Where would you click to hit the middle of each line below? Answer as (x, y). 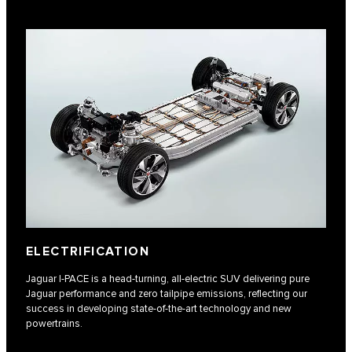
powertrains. (54, 323)
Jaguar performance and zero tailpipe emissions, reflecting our (167, 293)
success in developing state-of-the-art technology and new (159, 308)
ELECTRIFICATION (88, 251)
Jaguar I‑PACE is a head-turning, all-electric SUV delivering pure (168, 279)
